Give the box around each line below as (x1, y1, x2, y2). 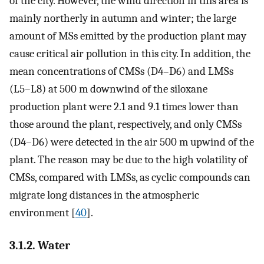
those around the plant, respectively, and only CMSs (9, 117, 242, 131)
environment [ (9, 206, 75, 219)
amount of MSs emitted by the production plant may (9, 29, 246, 42)
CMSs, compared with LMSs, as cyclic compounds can (9, 170, 250, 184)
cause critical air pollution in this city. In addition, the (9, 47, 250, 60)
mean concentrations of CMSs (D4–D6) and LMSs (9, 64, 233, 78)
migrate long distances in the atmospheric (9, 188, 199, 202)
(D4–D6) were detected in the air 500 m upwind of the (9, 135, 254, 148)
